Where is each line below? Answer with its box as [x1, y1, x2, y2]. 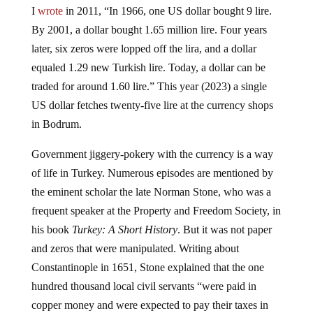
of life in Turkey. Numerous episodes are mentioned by [31, 177, 273, 190]
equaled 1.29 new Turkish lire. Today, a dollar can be [31, 72, 265, 85]
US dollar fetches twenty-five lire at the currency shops [31, 110, 273, 122]
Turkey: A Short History [71, 234, 177, 247]
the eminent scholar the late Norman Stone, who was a [31, 196, 271, 209]
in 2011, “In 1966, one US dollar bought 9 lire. [62, 15, 272, 28]
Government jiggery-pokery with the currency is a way [31, 159, 273, 171]
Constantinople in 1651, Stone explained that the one [31, 272, 264, 284]
